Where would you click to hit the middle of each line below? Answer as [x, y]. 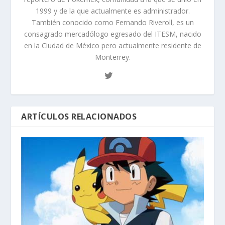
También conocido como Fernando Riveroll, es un [113, 23]
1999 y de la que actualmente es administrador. [113, 11]
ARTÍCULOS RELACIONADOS [79, 117]
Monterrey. [113, 57]
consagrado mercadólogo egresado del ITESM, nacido [113, 34]
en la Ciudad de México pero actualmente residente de [113, 46]
